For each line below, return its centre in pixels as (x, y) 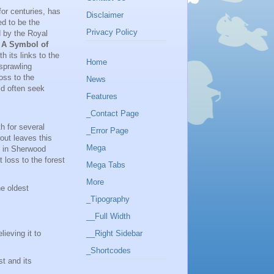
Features (102, 96)
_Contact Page (113, 113)
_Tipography (108, 199)
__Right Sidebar (114, 233)
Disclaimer (105, 15)
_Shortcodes (109, 250)
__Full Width (108, 216)
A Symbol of (25, 45)
